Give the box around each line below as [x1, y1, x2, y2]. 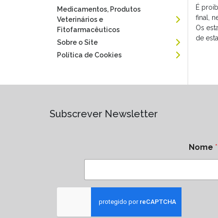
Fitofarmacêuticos [57, 26, 120, 34]
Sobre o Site [57, 38, 98, 46]
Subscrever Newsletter [50, 108, 158, 120]
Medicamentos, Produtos [57, 5, 141, 13]
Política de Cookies [57, 51, 122, 59]
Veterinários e [57, 16, 103, 23]
